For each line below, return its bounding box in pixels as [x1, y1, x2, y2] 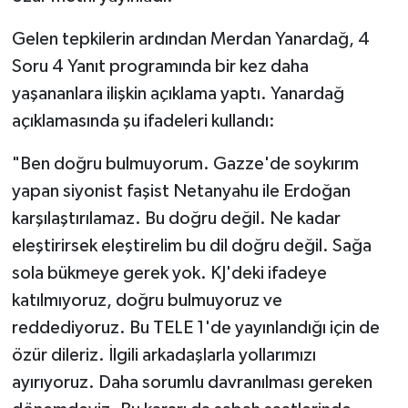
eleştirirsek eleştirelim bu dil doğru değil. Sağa [11, 236, 372, 255]
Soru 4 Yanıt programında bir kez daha [11, 56, 309, 76]
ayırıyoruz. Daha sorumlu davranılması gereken [11, 372, 372, 392]
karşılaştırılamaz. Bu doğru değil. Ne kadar [11, 209, 341, 228]
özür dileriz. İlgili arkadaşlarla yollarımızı [11, 345, 316, 364]
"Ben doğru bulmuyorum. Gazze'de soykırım [11, 154, 359, 173]
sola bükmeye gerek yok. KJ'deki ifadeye [11, 263, 327, 282]
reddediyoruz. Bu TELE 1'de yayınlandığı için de [11, 318, 380, 337]
